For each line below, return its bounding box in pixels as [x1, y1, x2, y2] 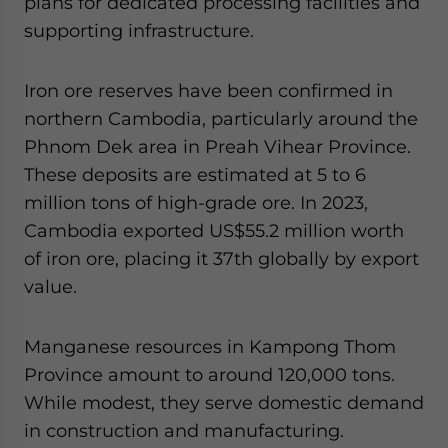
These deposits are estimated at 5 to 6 [24, 164, 366, 185]
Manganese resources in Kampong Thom [24, 336, 396, 357]
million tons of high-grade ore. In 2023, [24, 192, 368, 213]
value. [24, 276, 77, 297]
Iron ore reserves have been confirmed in [24, 80, 393, 101]
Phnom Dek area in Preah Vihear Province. [24, 136, 411, 157]
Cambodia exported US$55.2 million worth [24, 220, 404, 241]
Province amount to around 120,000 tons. [24, 364, 395, 385]
